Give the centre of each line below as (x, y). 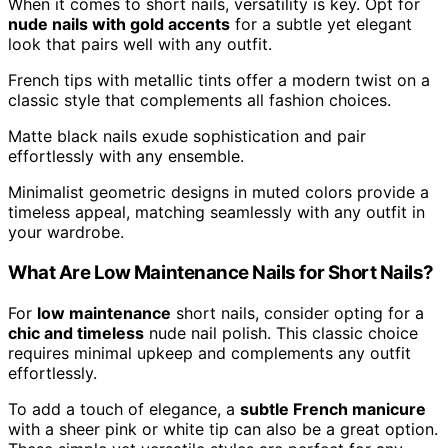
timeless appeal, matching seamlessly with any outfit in (216, 212)
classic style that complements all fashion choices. (199, 100)
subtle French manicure (333, 408)
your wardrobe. (66, 232)
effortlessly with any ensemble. (126, 156)
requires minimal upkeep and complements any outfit (209, 352)
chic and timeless (76, 332)
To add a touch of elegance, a (124, 408)
